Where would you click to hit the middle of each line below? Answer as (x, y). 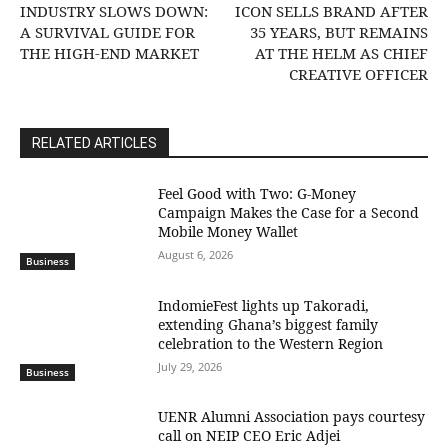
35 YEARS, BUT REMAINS (338, 31)
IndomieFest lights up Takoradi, (264, 305)
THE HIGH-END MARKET (109, 52)
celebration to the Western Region (271, 343)
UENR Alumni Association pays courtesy (292, 417)
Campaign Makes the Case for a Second (289, 212)
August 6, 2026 (196, 254)
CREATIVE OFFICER (358, 73)
